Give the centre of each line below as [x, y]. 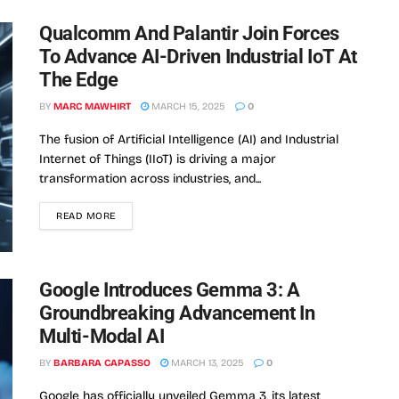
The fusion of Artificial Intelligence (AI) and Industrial [189, 140]
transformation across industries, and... [150, 179]
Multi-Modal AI [102, 336]
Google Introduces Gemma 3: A [170, 289]
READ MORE [86, 216]
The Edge [79, 80]
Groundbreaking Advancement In [177, 313]
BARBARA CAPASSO [102, 362]
